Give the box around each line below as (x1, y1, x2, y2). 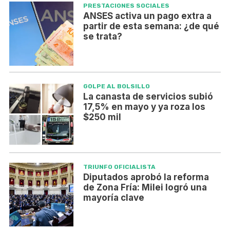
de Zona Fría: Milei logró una (83, 182, 207, 193)
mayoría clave (83, 192, 144, 203)
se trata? (83, 31, 122, 42)
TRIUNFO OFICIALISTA (83, 163, 156, 170)
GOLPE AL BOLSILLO (83, 83, 150, 90)
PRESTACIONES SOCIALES (83, 2, 169, 10)
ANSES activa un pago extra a (83, 11, 212, 22)
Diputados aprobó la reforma (83, 171, 209, 182)
